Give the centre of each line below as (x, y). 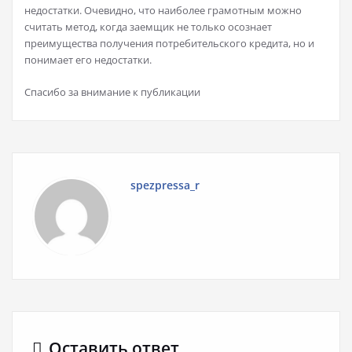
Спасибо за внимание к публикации (112, 92)
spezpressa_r (165, 185)
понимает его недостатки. (88, 59)
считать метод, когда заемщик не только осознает (148, 26)
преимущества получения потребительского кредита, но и (169, 43)
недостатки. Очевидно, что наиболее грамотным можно (163, 10)
